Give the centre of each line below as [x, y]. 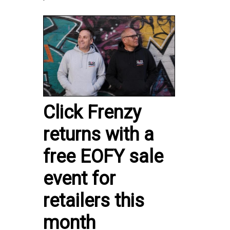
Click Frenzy [92, 112]
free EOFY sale [103, 157]
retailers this [94, 201]
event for [79, 179]
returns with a [99, 135]
